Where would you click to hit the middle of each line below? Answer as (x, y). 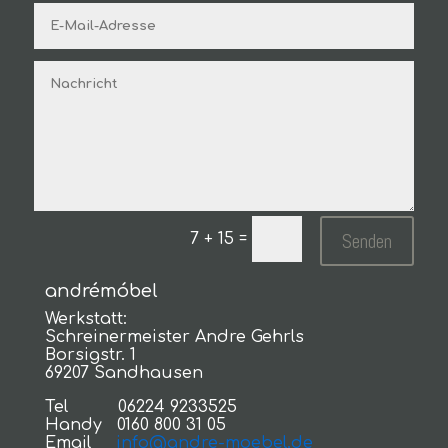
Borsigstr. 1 (90, 355)
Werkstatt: (85, 319)
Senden (367, 241)
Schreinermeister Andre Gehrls (174, 337)
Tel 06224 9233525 (140, 407)
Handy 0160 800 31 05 (135, 425)
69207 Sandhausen (123, 373)
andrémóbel (101, 291)
